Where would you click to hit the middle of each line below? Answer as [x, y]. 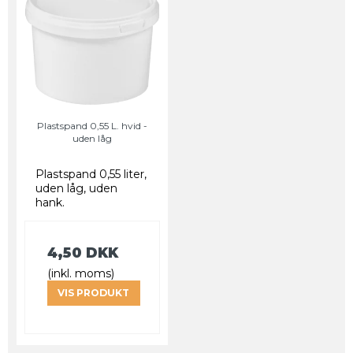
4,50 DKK [83, 253]
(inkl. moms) [81, 274]
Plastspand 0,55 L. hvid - [92, 126]
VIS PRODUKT [94, 293]
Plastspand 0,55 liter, [91, 175]
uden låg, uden [76, 189]
